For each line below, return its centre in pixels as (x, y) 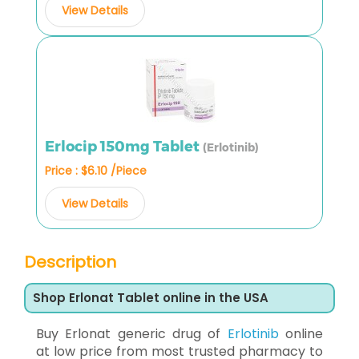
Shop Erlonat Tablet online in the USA (151, 297)
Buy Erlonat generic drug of (132, 333)
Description (70, 262)
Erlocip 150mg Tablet (124, 146)
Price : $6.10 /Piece (96, 170)
